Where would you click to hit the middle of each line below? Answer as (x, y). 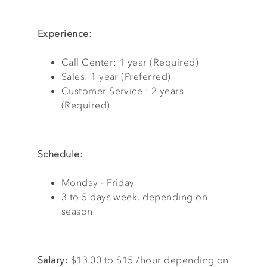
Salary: (54, 260)
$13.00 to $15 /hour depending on (150, 260)
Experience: (64, 33)
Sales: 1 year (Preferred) (116, 76)
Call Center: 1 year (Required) (130, 62)
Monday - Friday (98, 182)
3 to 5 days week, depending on (134, 197)
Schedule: (60, 154)
